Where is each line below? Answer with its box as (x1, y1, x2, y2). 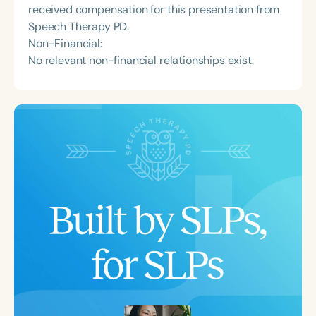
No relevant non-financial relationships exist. (28, 52, 254, 68)
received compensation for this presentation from (28, 1, 280, 17)
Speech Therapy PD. (28, 18, 130, 34)
